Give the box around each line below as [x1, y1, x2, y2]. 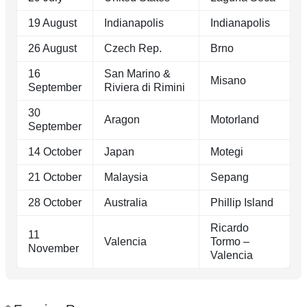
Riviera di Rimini [104, 82, 185, 94]
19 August [28, 17, 77, 29]
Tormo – [210, 236, 249, 248]
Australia [104, 197, 147, 209]
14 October [28, 146, 82, 158]
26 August [28, 42, 77, 55]
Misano [210, 75, 246, 87]
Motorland [210, 114, 259, 126]
